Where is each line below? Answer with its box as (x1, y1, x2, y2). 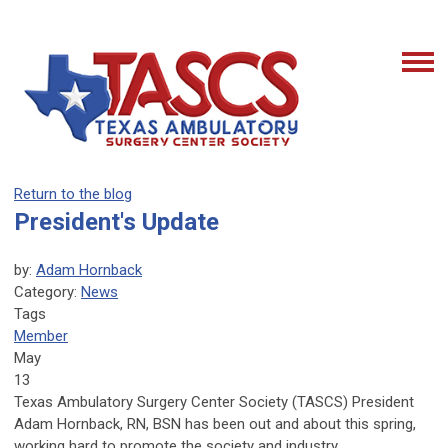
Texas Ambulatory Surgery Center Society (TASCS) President (14, 393, 414, 412)
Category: (14, 283, 81, 302)
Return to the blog (14, 185, 132, 204)
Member (14, 327, 68, 346)
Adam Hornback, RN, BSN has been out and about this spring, (14, 415, 416, 434)
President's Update (14, 208, 219, 237)
